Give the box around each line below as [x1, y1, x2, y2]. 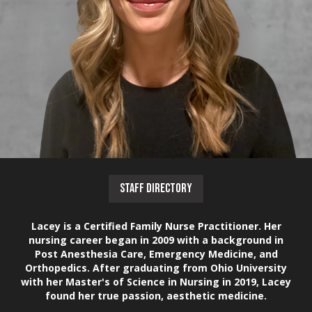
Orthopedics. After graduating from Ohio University [25, 261, 287, 274]
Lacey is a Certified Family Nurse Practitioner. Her [31, 219, 281, 233]
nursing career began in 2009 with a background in [29, 233, 283, 247]
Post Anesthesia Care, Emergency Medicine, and [34, 247, 278, 260]
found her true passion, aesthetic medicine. [45, 289, 267, 302]
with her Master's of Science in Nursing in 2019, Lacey [21, 275, 291, 288]
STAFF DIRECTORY [120, 181, 192, 196]
